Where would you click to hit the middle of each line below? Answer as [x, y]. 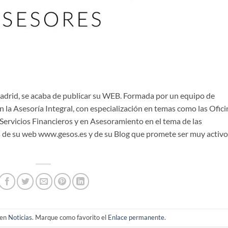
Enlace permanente [136, 218]
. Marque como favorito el [70, 218]
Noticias [20, 218]
